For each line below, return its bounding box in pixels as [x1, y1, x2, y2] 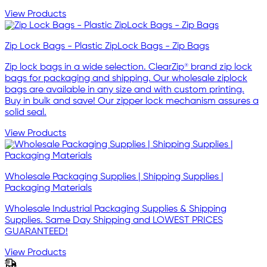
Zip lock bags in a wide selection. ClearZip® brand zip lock [5, 63, 252, 73]
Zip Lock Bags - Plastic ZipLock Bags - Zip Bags [5, 42, 209, 52]
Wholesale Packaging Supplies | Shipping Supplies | [5, 172, 223, 182]
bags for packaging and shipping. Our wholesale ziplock [5, 74, 247, 84]
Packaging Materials [5, 184, 92, 194]
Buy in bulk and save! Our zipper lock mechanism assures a [5, 97, 259, 107]
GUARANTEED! [5, 227, 68, 237]
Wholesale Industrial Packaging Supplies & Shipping [5, 204, 226, 215]
